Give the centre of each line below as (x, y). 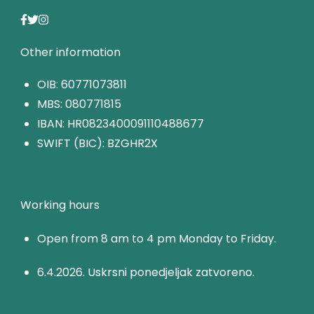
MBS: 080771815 (79, 104)
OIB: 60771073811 (82, 84)
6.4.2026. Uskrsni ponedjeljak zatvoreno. (146, 272)
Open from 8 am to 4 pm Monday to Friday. (157, 238)
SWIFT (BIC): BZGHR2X (97, 143)
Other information (70, 52)
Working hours (60, 205)
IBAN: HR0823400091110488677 (121, 123)
